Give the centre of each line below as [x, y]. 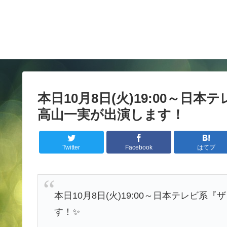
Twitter [71, 148]
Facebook [139, 148]
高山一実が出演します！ [111, 114]
